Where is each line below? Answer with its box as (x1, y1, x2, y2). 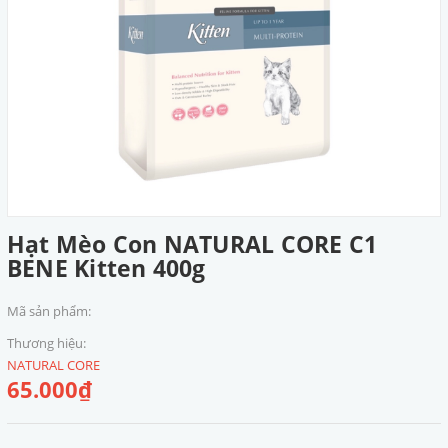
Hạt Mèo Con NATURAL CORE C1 (7, 228, 378, 260)
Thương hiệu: (7, 334, 86, 352)
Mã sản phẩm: (7, 302, 91, 320)
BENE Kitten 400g (7, 252, 206, 284)
